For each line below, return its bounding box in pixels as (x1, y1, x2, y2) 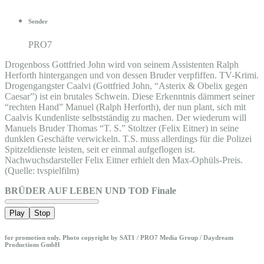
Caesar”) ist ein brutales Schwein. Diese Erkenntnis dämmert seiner (5, 91, 255, 101)
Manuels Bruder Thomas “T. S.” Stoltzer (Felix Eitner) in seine (5, 123, 239, 133)
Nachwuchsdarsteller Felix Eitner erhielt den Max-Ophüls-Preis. (5, 154, 243, 165)
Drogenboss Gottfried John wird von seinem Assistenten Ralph (5, 59, 239, 70)
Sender (28, 17, 48, 25)
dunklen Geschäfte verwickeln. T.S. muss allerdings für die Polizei (5, 133, 252, 144)
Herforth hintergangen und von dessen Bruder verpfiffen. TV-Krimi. (5, 70, 259, 80)
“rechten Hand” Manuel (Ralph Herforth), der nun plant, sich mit (5, 101, 246, 112)
